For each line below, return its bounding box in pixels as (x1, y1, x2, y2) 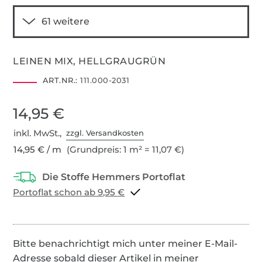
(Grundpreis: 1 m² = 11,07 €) (64, 143, 185, 155)
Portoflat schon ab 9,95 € (118, 186, 125, 198)
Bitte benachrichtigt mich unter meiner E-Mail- (13, 237, 238, 249)
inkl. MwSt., (13, 127, 67, 139)
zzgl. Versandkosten (66, 128, 144, 138)
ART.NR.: (42, 75, 78, 85)
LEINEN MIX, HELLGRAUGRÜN (13, 55, 166, 67)
